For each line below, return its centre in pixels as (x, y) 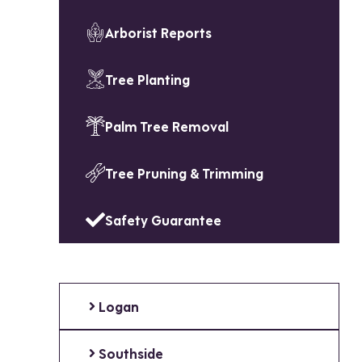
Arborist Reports (159, 32)
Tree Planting (148, 79)
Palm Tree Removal (167, 126)
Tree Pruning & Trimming (185, 173)
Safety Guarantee (164, 220)
